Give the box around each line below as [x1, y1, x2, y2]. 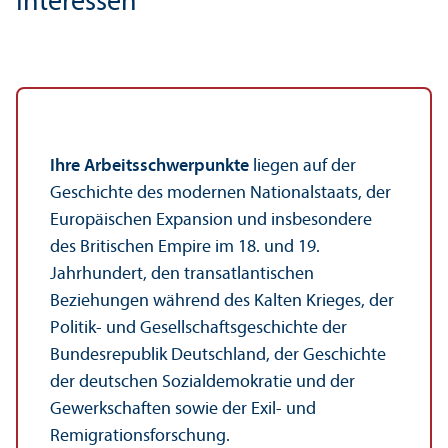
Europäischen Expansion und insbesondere [50, 211, 372, 231]
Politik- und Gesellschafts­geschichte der [50, 319, 347, 339]
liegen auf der [249, 157, 356, 177]
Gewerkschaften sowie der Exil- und [50, 400, 316, 420]
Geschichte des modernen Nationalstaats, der [50, 184, 391, 204]
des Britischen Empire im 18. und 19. [50, 238, 320, 258]
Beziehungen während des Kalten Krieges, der [50, 292, 394, 312]
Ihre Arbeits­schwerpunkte [50, 157, 249, 177]
